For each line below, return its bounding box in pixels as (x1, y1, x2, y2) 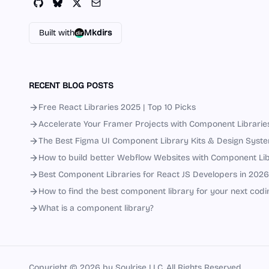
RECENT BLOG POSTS (29, 80, 113, 91)
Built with (39, 28, 74, 38)
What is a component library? (38, 203, 154, 213)
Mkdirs (84, 28, 112, 38)
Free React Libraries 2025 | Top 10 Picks (38, 102, 196, 112)
